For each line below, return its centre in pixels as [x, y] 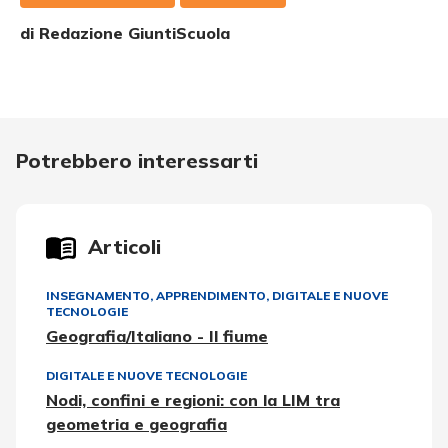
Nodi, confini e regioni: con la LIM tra [193, 400]
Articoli [124, 246]
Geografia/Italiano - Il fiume [157, 336]
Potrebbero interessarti [137, 160]
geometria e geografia [136, 424]
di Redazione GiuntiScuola [125, 33]
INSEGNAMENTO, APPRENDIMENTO [156, 295]
